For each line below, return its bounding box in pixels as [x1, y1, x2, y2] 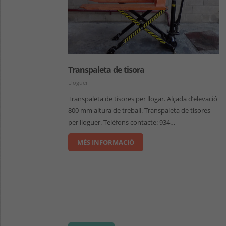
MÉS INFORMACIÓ [77, 138, 135, 147]
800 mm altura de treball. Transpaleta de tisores [68, 106, 211, 116]
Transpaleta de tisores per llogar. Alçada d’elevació [68, 94, 218, 104]
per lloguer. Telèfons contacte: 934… [68, 118, 176, 127]
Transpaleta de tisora [68, 64, 145, 76]
